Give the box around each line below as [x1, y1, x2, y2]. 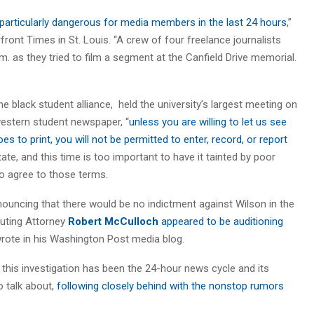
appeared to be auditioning [161, 214, 283, 228]
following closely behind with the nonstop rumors [57, 279, 284, 292]
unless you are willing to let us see [129, 115, 287, 128]
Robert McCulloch [68, 214, 158, 228]
